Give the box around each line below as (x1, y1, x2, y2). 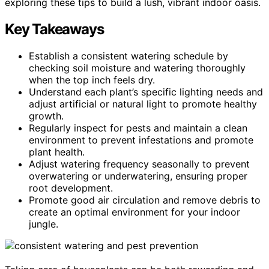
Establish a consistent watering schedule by (29, 49, 228, 62)
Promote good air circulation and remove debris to (29, 193, 261, 206)
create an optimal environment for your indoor (29, 205, 240, 218)
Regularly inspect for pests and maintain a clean (29, 121, 247, 134)
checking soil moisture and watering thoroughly (29, 61, 246, 74)
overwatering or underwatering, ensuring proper (29, 169, 247, 182)
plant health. (29, 145, 85, 158)
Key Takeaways (5, 20, 104, 38)
